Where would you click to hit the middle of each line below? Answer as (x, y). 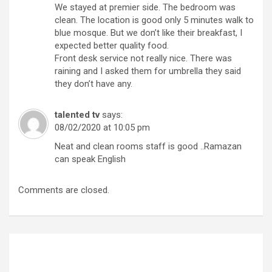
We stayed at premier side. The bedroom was (145, 7)
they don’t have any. (93, 83)
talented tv (77, 114)
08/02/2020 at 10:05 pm (102, 127)
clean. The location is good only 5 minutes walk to (154, 20)
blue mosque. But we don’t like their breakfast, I (148, 32)
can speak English (90, 159)
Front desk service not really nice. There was (143, 58)
